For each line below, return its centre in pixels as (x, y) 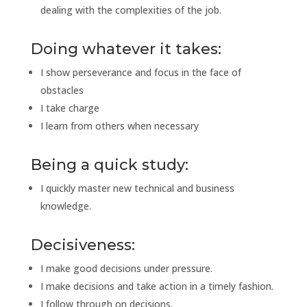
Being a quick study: (109, 164)
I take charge (70, 108)
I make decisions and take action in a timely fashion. (157, 286)
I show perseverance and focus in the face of (140, 72)
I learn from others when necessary (119, 125)
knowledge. (65, 206)
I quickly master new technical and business (137, 188)
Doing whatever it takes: (126, 49)
